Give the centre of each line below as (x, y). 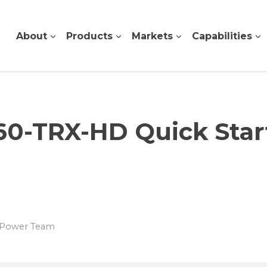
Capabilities (222, 36)
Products (89, 36)
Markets (152, 36)
